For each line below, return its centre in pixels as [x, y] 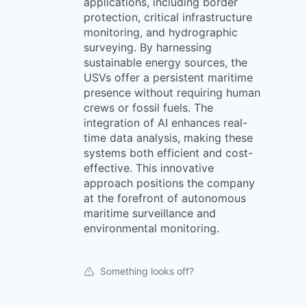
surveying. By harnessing [148, 47]
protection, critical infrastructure [168, 17]
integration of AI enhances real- [165, 123]
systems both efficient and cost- [168, 153]
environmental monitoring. [151, 228]
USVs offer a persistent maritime [168, 77]
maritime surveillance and [150, 213]
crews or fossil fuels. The [148, 108]
